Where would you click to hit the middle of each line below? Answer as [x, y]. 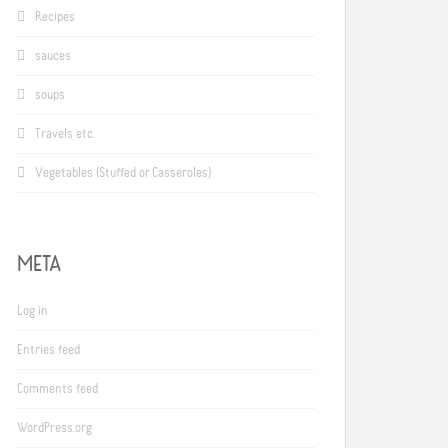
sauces [53, 56]
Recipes [55, 17]
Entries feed [48, 350]
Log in [32, 311]
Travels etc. [65, 134]
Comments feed [57, 389]
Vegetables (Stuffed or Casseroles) [123, 173]
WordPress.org [54, 428]
